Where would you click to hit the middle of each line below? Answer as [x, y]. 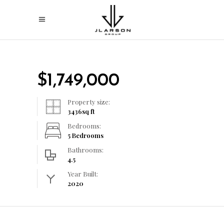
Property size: [89, 102]
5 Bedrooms [85, 135]
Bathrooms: [85, 150]
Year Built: [83, 174]
